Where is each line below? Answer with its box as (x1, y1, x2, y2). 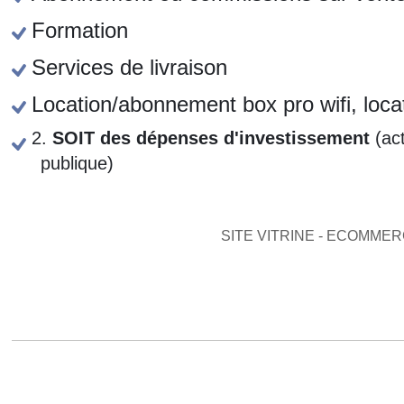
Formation (32, 17, 129, 42)
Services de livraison (32, 54, 228, 79)
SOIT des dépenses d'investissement (52, 127, 371, 148)
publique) (41, 152, 115, 173)
